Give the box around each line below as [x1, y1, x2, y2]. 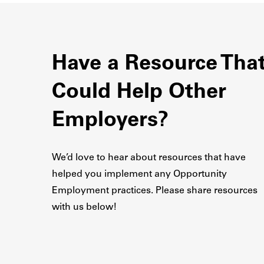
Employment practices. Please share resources [52, 186, 258, 196]
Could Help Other [52, 82, 226, 103]
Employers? [52, 110, 169, 131]
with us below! [52, 203, 117, 212]
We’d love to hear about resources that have [52, 153, 246, 163]
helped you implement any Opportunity [52, 170, 227, 179]
